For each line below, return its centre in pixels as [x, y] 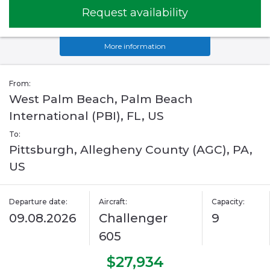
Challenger [133, 218]
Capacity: [228, 202]
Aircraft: [113, 202]
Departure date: [38, 202]
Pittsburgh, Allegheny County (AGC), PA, [131, 150]
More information [135, 46]
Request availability [135, 13]
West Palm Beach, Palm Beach [101, 99]
